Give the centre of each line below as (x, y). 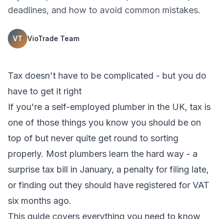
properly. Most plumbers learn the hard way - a (103, 154)
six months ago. (40, 201)
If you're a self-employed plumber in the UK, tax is (109, 107)
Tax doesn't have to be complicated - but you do (107, 76)
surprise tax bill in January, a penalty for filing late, (108, 169)
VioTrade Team (53, 38)
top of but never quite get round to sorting (93, 138)
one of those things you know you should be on (104, 122)
